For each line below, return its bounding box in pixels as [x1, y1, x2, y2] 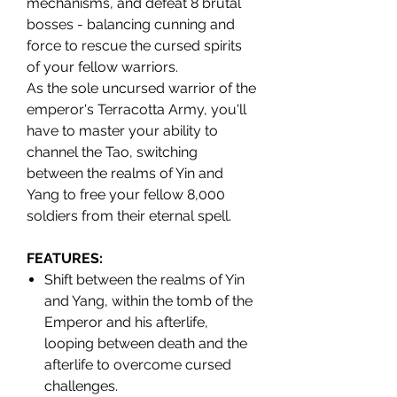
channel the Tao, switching [27, 144, 198, 161]
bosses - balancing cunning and [27, 16, 235, 34]
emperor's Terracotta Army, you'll [27, 101, 246, 119]
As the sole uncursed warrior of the [27, 80, 256, 97]
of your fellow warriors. [27, 58, 178, 76]
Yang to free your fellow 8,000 [27, 186, 225, 204]
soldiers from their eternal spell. [27, 207, 231, 225]
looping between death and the [44, 335, 247, 353]
